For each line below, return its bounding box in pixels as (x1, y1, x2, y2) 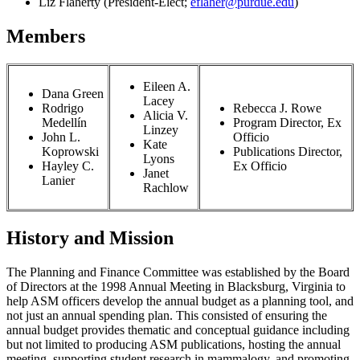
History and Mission (6, 227, 174, 249)
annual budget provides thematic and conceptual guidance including (6, 323, 350, 337)
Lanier (42, 174, 75, 188)
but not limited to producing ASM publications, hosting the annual (6, 337, 341, 352)
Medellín (42, 116, 87, 130)
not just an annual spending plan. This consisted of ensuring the (6, 309, 327, 323)
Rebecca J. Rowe (233, 101, 321, 116)
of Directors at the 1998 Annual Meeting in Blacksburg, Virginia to (6, 280, 346, 294)
